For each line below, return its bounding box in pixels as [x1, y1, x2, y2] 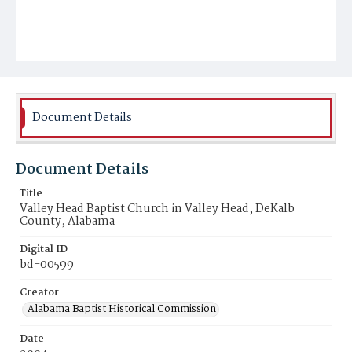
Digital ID [20, 241, 68, 258]
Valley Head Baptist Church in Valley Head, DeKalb [20, 200, 295, 218]
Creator [20, 284, 59, 301]
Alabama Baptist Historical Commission [27, 301, 216, 317]
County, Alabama [20, 212, 115, 231]
